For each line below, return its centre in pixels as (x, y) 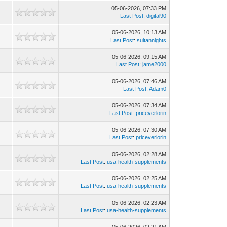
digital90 (157, 16)
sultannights (152, 40)
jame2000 (155, 64)
